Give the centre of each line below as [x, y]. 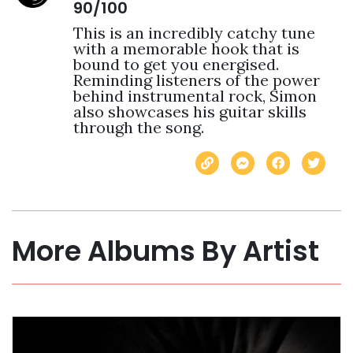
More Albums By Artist [165, 251]
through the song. [138, 127]
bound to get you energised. [176, 64]
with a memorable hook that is [186, 48]
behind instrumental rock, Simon [195, 95]
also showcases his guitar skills [190, 111]
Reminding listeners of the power [196, 80]
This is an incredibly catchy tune [194, 32]
